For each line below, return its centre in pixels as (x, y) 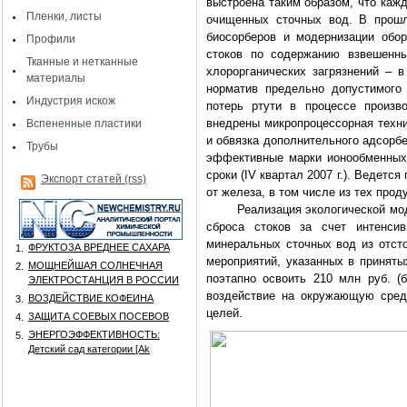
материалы (56, 78)
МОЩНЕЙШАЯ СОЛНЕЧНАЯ (95, 265)
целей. (224, 313)
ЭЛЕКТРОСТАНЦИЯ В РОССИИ (104, 280)
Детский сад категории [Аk (89, 349)
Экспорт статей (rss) (94, 179)
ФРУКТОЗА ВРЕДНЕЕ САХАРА (99, 247)
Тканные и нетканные (82, 62)
